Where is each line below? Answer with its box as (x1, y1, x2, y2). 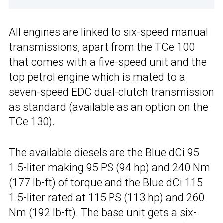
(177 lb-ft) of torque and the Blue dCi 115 (9, 176, 203, 189)
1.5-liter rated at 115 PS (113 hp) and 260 (9, 191, 204, 204)
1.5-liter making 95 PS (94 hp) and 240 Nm (9, 161, 210, 174)
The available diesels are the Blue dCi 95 (9, 146, 199, 159)
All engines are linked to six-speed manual (9, 26, 208, 39)
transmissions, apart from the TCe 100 (9, 41, 195, 54)
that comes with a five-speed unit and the (9, 56, 207, 69)
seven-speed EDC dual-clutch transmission (9, 86, 214, 99)
